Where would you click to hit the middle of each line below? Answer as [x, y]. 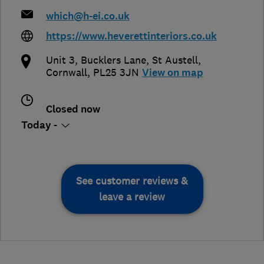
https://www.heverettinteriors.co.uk [131, 37]
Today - [40, 126]
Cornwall [66, 73]
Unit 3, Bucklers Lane [96, 60]
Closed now [73, 110]
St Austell [175, 60]
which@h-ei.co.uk [88, 16]
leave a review [132, 197]
